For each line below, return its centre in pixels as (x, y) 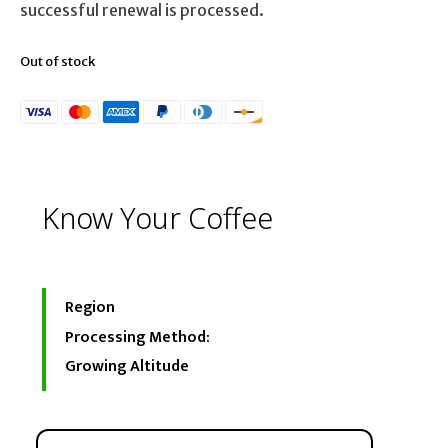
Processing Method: (137, 337)
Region (89, 308)
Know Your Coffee (158, 217)
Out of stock (57, 61)
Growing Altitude (126, 367)
